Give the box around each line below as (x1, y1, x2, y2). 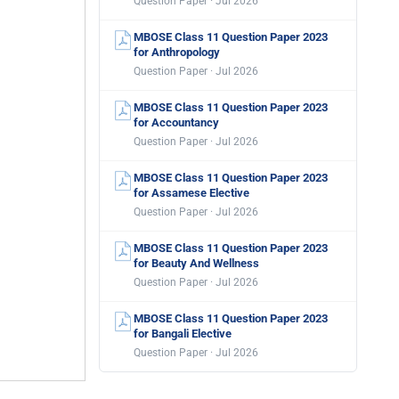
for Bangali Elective (134, 327, 232, 340)
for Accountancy (134, 116, 219, 129)
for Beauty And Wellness (134, 256, 259, 270)
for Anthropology (134, 45, 220, 59)
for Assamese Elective (134, 186, 249, 199)
